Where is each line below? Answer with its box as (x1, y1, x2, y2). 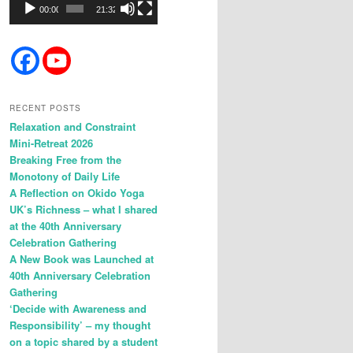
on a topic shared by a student (9, 333, 158, 349)
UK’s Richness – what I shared (9, 201, 158, 217)
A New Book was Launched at (9, 251, 154, 266)
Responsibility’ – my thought (9, 317, 150, 333)
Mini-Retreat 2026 (9, 135, 93, 150)
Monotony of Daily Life (9, 168, 120, 184)
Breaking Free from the (9, 151, 121, 167)
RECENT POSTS (9, 102, 81, 113)
